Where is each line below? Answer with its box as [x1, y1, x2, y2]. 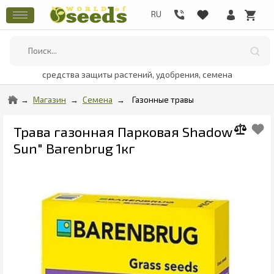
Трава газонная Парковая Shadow [13, 123, 232, 140]
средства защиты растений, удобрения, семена [42, 69, 232, 80]
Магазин [33, 94, 66, 105]
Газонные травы [132, 94, 194, 105]
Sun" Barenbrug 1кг [13, 139, 135, 157]
